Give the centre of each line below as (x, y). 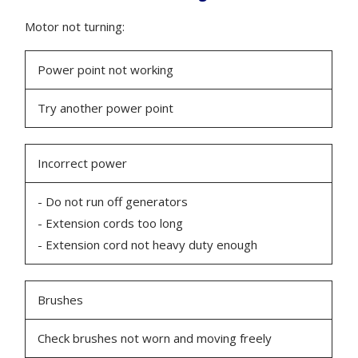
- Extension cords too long (111, 223)
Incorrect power (83, 163)
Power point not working (106, 70)
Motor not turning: (75, 27)
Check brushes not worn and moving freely (155, 338)
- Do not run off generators (113, 202)
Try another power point (106, 108)
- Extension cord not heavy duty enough (148, 245)
